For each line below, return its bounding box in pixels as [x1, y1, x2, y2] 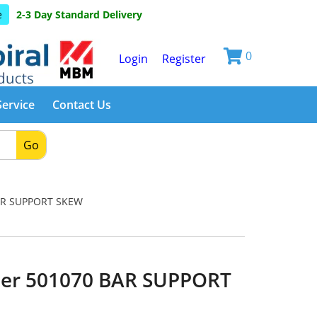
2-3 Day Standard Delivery [16, 8, 142, 21]
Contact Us [52, 97, 111, 113]
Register [162, 51, 206, 67]
